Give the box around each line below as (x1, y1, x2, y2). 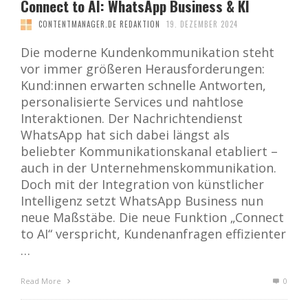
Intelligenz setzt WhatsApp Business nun (21, 192, 263, 210)
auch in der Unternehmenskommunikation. (21, 159, 276, 177)
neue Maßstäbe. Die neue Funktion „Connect (21, 209, 284, 226)
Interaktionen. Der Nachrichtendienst (21, 110, 243, 127)
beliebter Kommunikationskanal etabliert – (21, 143, 278, 160)
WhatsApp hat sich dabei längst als (21, 126, 230, 144)
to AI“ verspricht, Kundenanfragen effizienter (21, 225, 286, 243)
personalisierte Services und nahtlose (21, 93, 243, 111)
